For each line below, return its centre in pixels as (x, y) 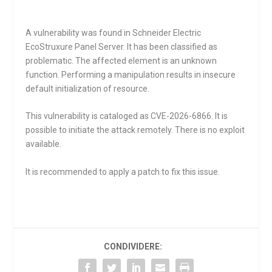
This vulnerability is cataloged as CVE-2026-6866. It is (127, 116)
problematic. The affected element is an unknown (121, 61)
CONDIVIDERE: (133, 246)
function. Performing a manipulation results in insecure (131, 75)
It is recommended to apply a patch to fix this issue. (123, 172)
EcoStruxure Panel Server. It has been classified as (122, 47)
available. (44, 144)
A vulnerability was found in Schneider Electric (114, 33)
